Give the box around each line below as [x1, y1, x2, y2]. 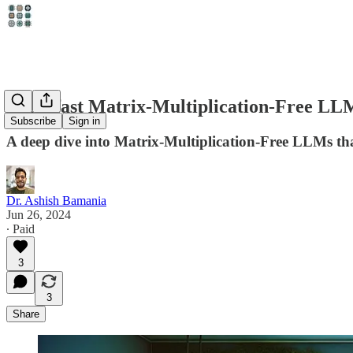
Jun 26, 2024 [6, 207, 71, 221]
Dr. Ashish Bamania [6, 193, 106, 207]
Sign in [69, 115, 100, 128]
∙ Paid [6, 221, 35, 236]
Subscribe [10, 115, 56, 128]
